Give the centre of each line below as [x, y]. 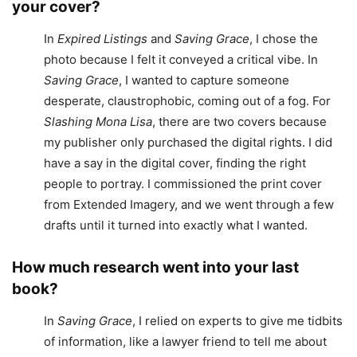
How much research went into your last [155, 268]
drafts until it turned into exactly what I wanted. [176, 226]
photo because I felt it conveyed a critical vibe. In [181, 60]
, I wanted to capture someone [204, 80]
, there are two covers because [239, 122]
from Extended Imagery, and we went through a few [189, 205]
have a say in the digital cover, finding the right [175, 163]
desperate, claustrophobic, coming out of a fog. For [187, 101]
